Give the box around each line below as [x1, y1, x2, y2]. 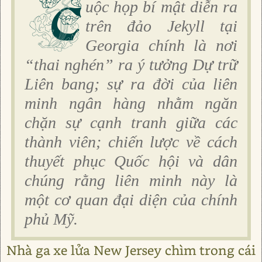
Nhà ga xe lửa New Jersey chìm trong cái [6, 242, 256, 258]
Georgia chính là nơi [85, 36, 237, 54]
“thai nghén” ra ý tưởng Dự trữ [25, 56, 237, 74]
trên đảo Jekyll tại [85, 17, 237, 35]
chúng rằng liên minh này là [25, 171, 237, 189]
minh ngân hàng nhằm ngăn [25, 94, 237, 112]
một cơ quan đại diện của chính [25, 191, 237, 209]
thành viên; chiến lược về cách [25, 133, 237, 151]
